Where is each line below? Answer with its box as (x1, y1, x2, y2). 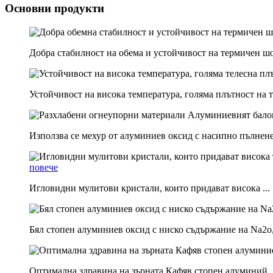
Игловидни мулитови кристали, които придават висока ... (29, 182, 270, 193)
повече (29, 161, 58, 172)
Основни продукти (5, 1, 104, 15)
